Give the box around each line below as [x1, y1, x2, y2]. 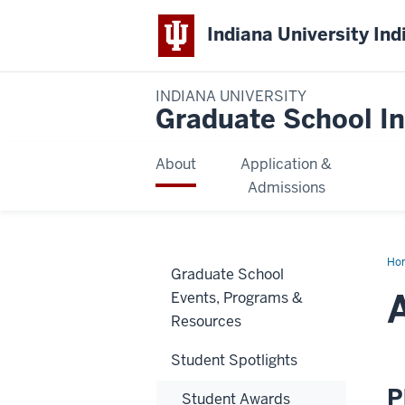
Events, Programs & [171, 287, 303, 307]
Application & [240, 154, 333, 174]
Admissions [247, 177, 325, 197]
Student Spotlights [171, 350, 297, 370]
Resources [171, 311, 241, 331]
